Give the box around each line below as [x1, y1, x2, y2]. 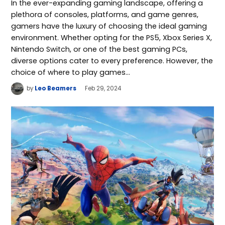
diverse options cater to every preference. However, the [11, 56, 213, 66]
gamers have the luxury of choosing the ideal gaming [11, 21, 207, 32]
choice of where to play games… [11, 67, 131, 78]
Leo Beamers [35, 84, 77, 93]
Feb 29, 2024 [85, 84, 122, 93]
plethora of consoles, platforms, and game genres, [11, 10, 199, 20]
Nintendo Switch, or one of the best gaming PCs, [11, 44, 188, 55]
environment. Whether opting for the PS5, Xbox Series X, [11, 33, 212, 43]
